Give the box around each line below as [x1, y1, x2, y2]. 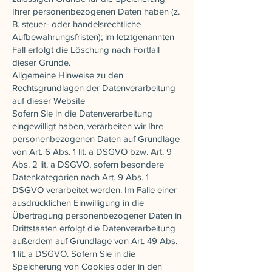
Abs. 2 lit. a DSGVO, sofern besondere [12, 158, 164, 169]
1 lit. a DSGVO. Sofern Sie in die [12, 248, 135, 259]
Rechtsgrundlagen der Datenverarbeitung [12, 82, 175, 93]
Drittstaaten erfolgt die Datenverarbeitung [12, 222, 175, 233]
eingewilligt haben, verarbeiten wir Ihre [12, 120, 163, 131]
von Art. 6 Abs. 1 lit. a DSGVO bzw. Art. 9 [12, 146, 172, 157]
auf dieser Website [12, 95, 85, 106]
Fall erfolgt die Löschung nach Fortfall [12, 44, 160, 55]
